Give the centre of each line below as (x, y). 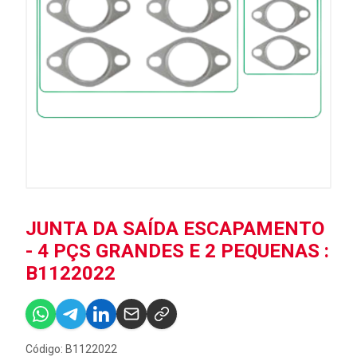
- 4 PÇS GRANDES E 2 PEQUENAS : (177, 251)
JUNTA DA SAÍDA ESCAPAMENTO (175, 229)
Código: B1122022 (71, 349)
